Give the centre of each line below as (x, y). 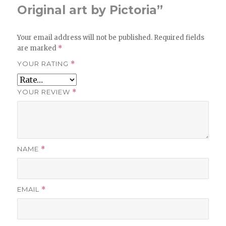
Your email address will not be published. (85, 37)
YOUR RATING (44, 63)
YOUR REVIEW (45, 92)
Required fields (179, 37)
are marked (38, 48)
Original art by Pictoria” (90, 10)
